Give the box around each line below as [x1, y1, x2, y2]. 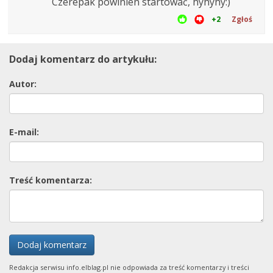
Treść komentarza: [9, 174, 92, 186]
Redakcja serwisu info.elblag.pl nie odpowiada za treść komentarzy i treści [9, 262, 249, 272]
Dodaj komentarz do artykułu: [9, 52, 157, 66]
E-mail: [9, 126, 39, 138]
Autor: [9, 77, 37, 90]
